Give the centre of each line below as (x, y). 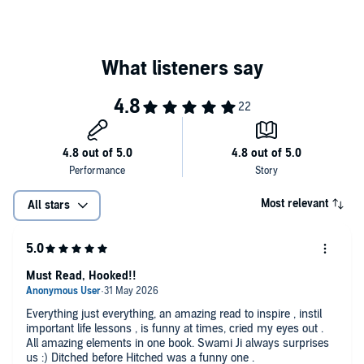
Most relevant (295, 203)
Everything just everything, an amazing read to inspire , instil (174, 314)
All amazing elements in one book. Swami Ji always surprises (178, 343)
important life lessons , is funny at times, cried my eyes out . (175, 328)
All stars (49, 205)
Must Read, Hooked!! (81, 275)
